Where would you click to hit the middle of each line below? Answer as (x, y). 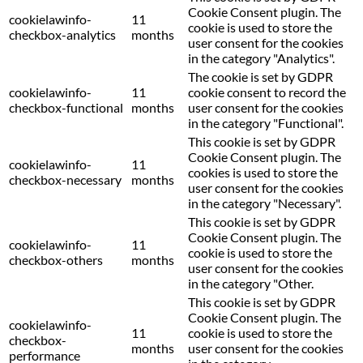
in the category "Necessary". (265, 203)
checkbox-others (56, 260)
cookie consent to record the (267, 92)
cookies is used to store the (263, 173)
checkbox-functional (66, 108)
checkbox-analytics (62, 35)
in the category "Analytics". (261, 58)
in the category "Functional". (266, 123)
